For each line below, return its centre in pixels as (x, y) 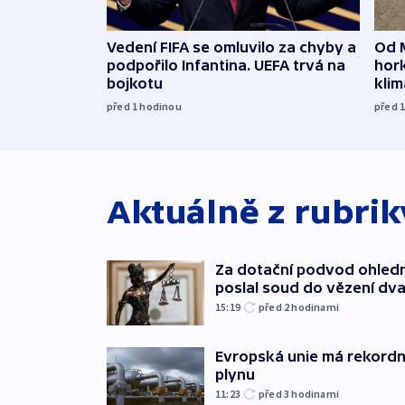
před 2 (275, 306)
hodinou (160, 106)
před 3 (275, 393)
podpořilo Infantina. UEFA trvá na (226, 65)
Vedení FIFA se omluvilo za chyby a (231, 47)
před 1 (123, 106)
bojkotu (135, 83)
